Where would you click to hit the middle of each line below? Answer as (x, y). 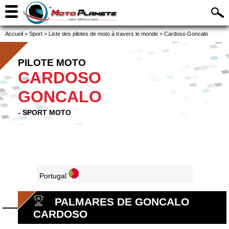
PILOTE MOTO (52, 63)
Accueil (14, 34)
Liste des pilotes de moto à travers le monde (103, 34)
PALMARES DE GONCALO (122, 202)
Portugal (54, 176)
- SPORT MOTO (44, 112)
